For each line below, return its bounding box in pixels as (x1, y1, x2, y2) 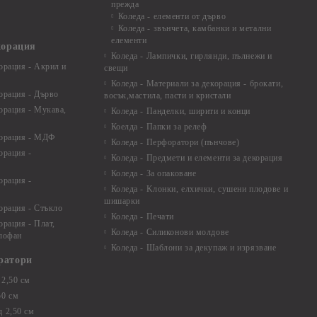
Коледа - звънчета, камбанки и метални (117, 23, 272, 33)
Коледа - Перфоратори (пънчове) (110, 137, 240, 147)
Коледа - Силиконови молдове (110, 227, 229, 237)
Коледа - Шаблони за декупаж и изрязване (110, 243, 277, 253)
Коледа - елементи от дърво (117, 11, 226, 21)
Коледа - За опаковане (110, 168, 197, 178)
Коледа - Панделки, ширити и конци (110, 106, 251, 116)
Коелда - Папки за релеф (110, 122, 207, 132)
